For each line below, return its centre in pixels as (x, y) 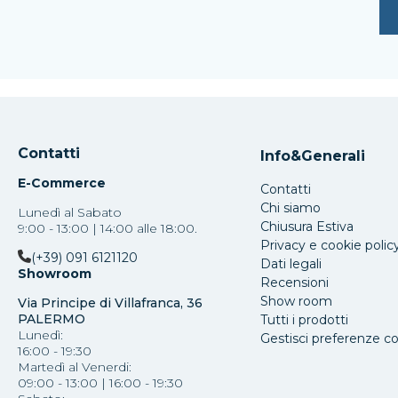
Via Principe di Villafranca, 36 (110, 303)
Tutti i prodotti (304, 320)
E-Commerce (62, 183)
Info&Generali (312, 156)
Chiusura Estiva (306, 227)
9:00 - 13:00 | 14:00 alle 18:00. (107, 228)
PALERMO (52, 319)
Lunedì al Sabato (70, 212)
